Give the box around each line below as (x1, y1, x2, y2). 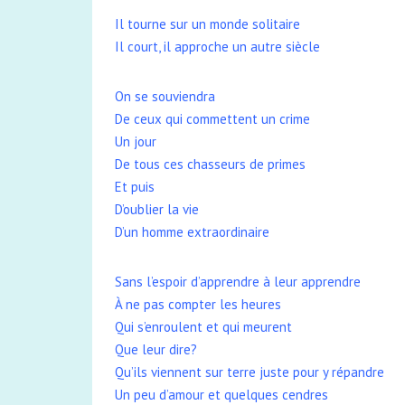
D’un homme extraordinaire (115, 223, 269, 240)
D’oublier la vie (115, 201, 199, 218)
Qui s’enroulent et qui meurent (115, 318, 292, 335)
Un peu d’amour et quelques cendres (115, 386, 328, 403)
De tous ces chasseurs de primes (115, 155, 306, 173)
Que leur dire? (115, 341, 197, 358)
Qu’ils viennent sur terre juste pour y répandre (115, 363, 384, 381)
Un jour (115, 133, 156, 150)
